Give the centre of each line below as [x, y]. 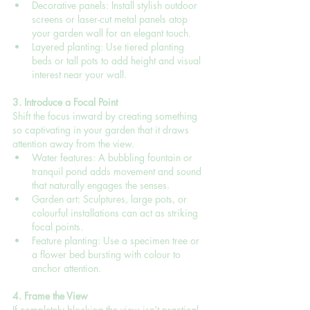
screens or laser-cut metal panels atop [111, 19]
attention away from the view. [73, 143]
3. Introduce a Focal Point [65, 102]
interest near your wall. [79, 74]
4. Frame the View [50, 295]
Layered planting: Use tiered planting [109, 46]
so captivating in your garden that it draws [102, 129]
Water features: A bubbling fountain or [113, 157]
